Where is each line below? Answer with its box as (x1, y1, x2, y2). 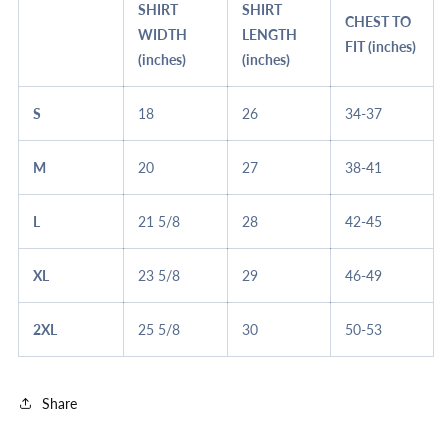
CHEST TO (345, 13, 411, 30)
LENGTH (242, 26, 297, 43)
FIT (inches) (345, 38, 416, 55)
